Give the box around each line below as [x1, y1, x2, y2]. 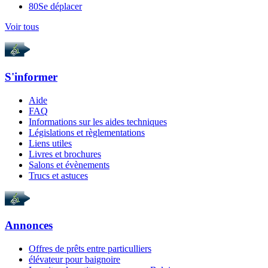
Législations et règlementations [29, 127, 145, 138]
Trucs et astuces [29, 170, 88, 181]
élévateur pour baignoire [29, 254, 120, 265]
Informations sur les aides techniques [29, 116, 167, 127]
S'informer [5, 71, 57, 83]
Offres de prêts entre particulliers [29, 243, 151, 254]
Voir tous [5, 22, 39, 32]
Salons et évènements [29, 159, 109, 170]
